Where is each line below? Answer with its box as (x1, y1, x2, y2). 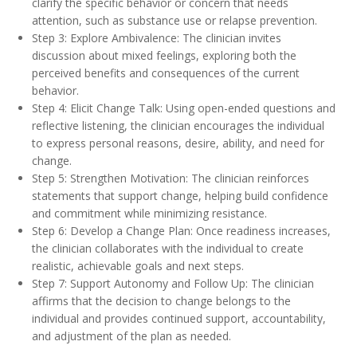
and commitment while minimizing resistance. (32, 206, 267, 221)
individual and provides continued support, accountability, (32, 311, 326, 326)
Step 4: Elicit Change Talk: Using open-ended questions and (32, 100, 335, 116)
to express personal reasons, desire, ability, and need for (32, 135, 324, 151)
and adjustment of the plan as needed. (32, 328, 231, 343)
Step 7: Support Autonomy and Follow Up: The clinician (32, 276, 314, 291)
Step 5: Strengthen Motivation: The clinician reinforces (32, 171, 309, 186)
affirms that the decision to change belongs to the (32, 293, 291, 308)
